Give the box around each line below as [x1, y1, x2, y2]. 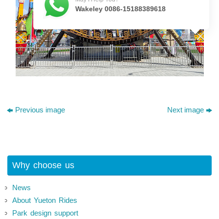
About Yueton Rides [12, 196, 77, 205]
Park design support [12, 209, 78, 218]
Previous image [15, 106, 66, 114]
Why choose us [12, 160, 74, 171]
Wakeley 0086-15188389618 [75, 5, 166, 13]
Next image [167, 106, 204, 114]
